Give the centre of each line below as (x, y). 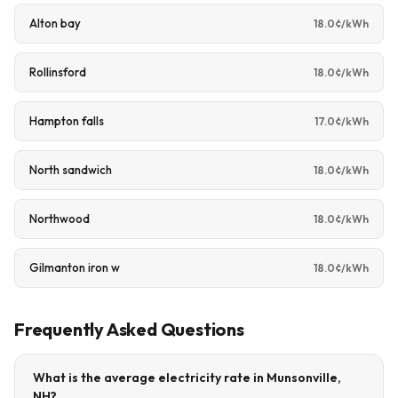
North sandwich (71, 170)
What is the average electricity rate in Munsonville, (187, 378)
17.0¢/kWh (342, 121)
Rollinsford (58, 72)
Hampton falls (67, 121)
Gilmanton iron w (75, 267)
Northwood (60, 219)
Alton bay (55, 23)
